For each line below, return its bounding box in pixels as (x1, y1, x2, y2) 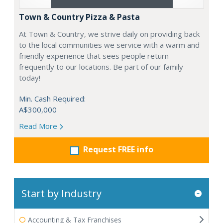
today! (19, 73, 40, 83)
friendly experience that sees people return (19, 51, 169, 61)
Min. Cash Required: (19, 94, 86, 104)
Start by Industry (21, 187, 102, 200)
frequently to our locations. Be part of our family (19, 62, 183, 72)
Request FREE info (83, 144, 153, 155)
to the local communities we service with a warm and (19, 40, 200, 50)
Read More (19, 121, 59, 131)
